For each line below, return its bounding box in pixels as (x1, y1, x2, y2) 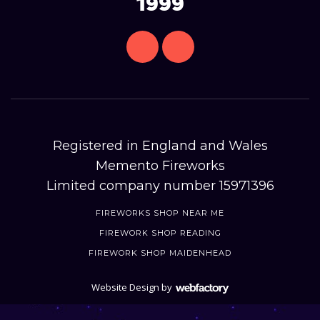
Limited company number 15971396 (46, 177, 274, 194)
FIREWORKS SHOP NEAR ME (96, 207, 224, 218)
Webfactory (176, 296, 228, 310)
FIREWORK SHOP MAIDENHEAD (89, 247, 231, 258)
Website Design (91, 280, 159, 294)
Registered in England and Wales (52, 137, 268, 154)
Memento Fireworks (95, 157, 225, 174)
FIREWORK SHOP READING (99, 227, 221, 238)
